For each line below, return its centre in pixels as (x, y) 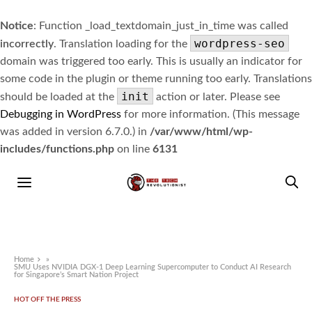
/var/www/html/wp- (201, 132)
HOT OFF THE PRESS (47, 300)
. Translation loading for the (122, 44)
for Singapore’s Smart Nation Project (77, 275)
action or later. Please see (217, 97)
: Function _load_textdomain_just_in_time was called (161, 26)
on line (133, 149)
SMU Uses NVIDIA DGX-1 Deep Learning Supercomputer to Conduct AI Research (153, 267)
